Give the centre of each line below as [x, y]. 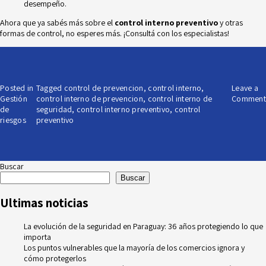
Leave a [245, 88]
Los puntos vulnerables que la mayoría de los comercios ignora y [134, 248]
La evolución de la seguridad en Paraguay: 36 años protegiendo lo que [143, 227]
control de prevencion [104, 88]
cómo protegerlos [55, 259]
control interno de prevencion [89, 99]
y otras [230, 23]
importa [37, 237]
